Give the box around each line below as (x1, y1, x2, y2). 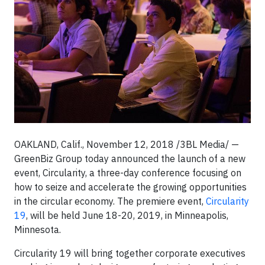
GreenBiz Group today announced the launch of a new (14, 152, 245, 164)
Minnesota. (14, 223, 61, 235)
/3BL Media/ (176, 138, 231, 150)
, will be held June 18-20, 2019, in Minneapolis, (26, 209, 228, 221)
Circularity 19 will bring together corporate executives (14, 247, 245, 259)
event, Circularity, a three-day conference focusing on (14, 166, 241, 179)
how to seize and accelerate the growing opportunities (14, 180, 247, 193)
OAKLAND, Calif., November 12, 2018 (14, 138, 176, 150)
